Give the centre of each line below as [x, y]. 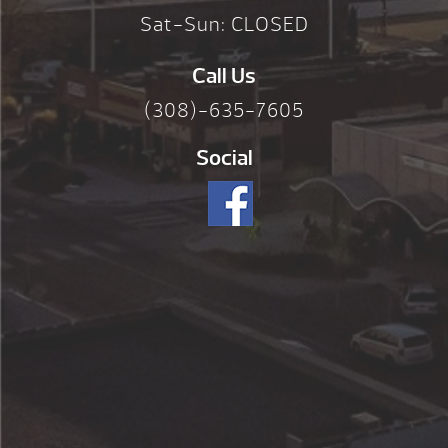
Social [224, 157]
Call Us [224, 75]
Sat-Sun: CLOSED [224, 25]
